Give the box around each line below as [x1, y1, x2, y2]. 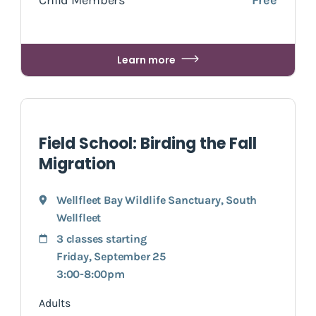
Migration [39, 152, 116, 175]
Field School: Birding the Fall [39, 132, 257, 154]
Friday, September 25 [56, 249, 166, 263]
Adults [39, 296, 71, 310]
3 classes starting [56, 231, 147, 245]
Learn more [117, 52, 176, 67]
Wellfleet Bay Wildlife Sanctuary [56, 193, 221, 207]
